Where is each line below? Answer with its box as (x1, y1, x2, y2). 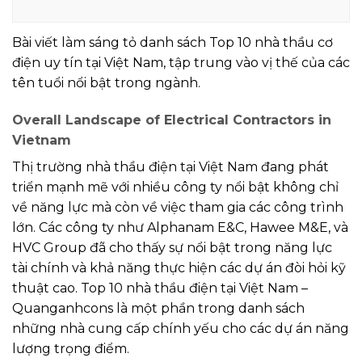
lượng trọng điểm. (12, 341, 129, 357)
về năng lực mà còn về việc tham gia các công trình (12, 200, 343, 216)
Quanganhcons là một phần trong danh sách (12, 301, 305, 317)
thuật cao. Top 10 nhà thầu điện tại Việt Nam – (12, 280, 308, 297)
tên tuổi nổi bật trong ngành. (12, 75, 200, 91)
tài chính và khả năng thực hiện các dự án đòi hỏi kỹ (12, 260, 346, 276)
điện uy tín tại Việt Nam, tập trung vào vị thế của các (12, 55, 350, 71)
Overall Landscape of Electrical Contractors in (12, 112, 331, 128)
